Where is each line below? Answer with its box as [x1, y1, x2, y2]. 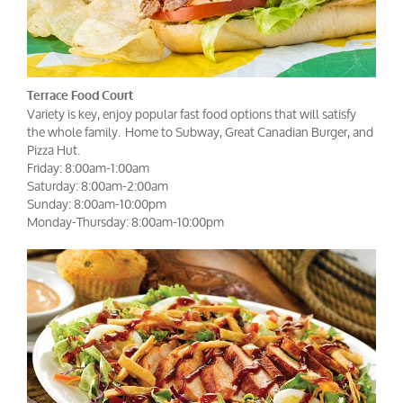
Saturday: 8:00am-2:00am [27, 172, 168, 199]
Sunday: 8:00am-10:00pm [27, 190, 166, 217]
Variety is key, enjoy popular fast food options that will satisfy [27, 100, 356, 127]
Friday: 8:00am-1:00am [27, 154, 149, 181]
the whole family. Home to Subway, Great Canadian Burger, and [27, 118, 373, 145]
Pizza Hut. [27, 136, 80, 163]
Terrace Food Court [27, 86, 137, 104]
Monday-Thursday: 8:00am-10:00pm [27, 208, 224, 235]
